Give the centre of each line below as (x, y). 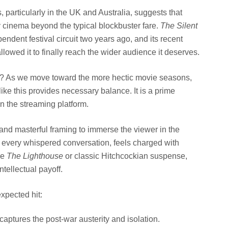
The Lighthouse (35, 156)
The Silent (179, 26)
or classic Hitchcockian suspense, (125, 156)
